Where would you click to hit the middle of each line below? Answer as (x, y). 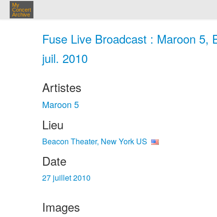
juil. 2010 (65, 58)
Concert (22, 10)
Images (61, 207)
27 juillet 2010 (66, 178)
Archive (21, 15)
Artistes (62, 87)
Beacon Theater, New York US (95, 141)
